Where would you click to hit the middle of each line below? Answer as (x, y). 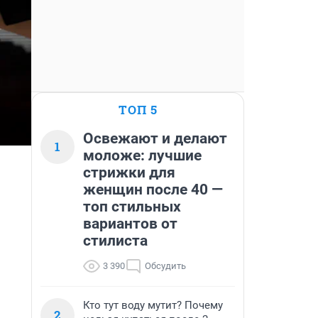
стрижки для (129, 172)
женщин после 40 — (153, 190)
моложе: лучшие (142, 155)
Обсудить (165, 266)
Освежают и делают (155, 138)
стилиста (115, 241)
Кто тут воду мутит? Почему (153, 305)
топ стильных (132, 207)
